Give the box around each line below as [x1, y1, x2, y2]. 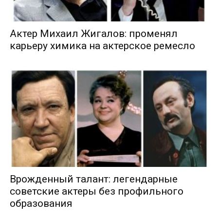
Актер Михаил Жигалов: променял [10, 28, 178, 40]
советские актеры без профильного [10, 185, 183, 197]
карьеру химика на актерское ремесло [10, 40, 195, 52]
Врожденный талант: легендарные [10, 173, 178, 185]
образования [10, 197, 73, 209]
